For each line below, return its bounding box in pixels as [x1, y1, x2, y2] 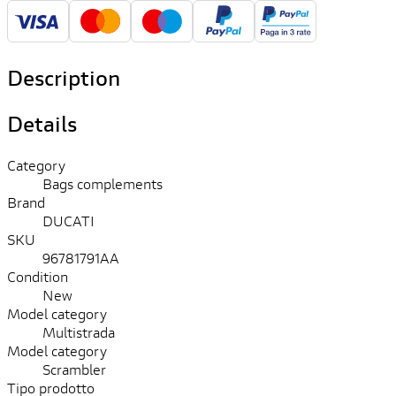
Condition [7, 266, 68, 286]
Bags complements [42, 173, 163, 193]
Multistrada [42, 322, 115, 341]
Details [7, 109, 77, 138]
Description [7, 63, 120, 92]
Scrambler [42, 359, 106, 378]
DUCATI [42, 210, 95, 230]
